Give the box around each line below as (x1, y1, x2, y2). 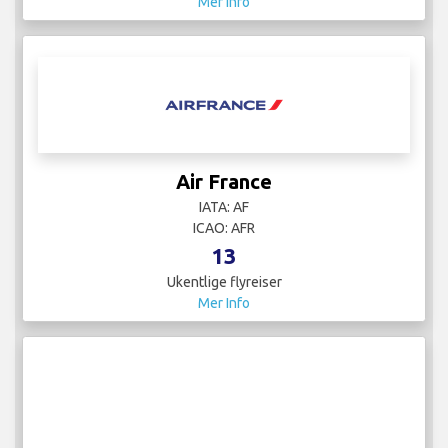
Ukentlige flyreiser (166, 274, 282, 291)
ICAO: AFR (193, 220, 255, 237)
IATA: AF (199, 199, 249, 216)
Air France (176, 170, 272, 194)
